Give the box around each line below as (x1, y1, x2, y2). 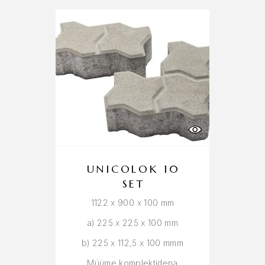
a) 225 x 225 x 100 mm (86, 218, 179, 228)
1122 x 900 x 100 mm (91, 198, 174, 208)
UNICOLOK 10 (86, 162, 181, 176)
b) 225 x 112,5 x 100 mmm (81, 238, 184, 248)
